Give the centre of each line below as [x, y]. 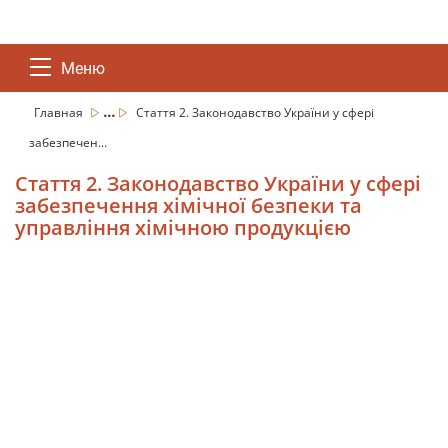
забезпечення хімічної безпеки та [188, 205]
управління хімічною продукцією [183, 227]
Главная [60, 112]
